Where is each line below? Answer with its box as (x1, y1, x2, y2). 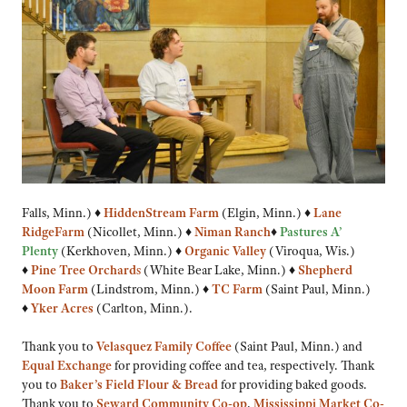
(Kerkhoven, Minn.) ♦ (61, 242, 184, 259)
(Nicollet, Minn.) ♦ (84, 223, 194, 240)
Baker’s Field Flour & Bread (60, 376, 221, 393)
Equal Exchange (22, 357, 112, 374)
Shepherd (298, 261, 352, 278)
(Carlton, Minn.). (94, 299, 193, 316)
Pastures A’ (280, 223, 342, 240)
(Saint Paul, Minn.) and (234, 338, 362, 355)
